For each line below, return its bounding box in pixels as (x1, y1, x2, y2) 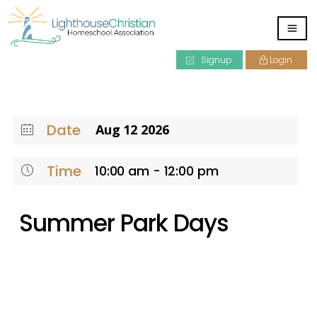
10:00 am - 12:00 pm (95, 162, 219, 180)
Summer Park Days (19, 207, 229, 240)
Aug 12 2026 (96, 121, 169, 138)
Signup (199, 54, 232, 66)
